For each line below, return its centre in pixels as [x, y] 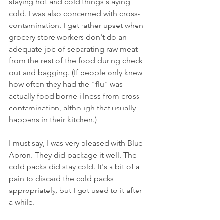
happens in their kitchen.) [53, 119]
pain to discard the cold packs [62, 178]
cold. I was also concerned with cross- [74, 13]
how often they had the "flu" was [67, 84]
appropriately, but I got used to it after [76, 190]
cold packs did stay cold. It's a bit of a [75, 166]
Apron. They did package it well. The [74, 155]
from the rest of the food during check [77, 60]
